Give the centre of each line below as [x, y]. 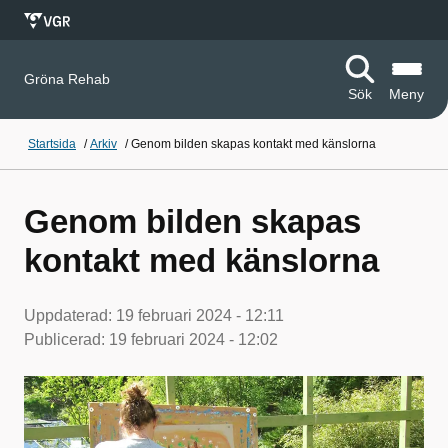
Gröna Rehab [67, 79]
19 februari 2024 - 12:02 [193, 339]
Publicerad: [66, 339]
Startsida [52, 144]
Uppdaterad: [70, 315]
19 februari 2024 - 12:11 [200, 315]
